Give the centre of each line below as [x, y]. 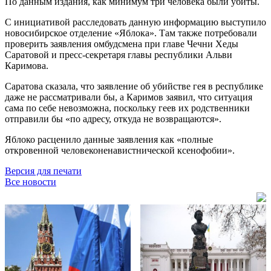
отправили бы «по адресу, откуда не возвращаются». [113, 119]
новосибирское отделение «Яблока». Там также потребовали [131, 33]
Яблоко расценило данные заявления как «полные [109, 139]
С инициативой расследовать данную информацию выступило [135, 22]
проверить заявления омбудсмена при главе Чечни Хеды [122, 44]
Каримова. [27, 65]
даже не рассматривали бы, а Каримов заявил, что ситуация [129, 97]
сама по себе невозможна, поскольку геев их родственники [127, 108]
